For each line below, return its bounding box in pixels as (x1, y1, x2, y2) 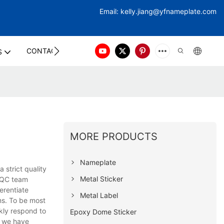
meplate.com (174, 7, 216, 15)
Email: (99, 7, 120, 15)
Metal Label (80, 190, 118, 199)
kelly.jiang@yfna (120, 7, 174, 15)
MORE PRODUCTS (70, 130, 158, 142)
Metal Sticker (80, 174, 123, 183)
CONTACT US (26, 46, 72, 55)
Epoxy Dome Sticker (70, 207, 137, 216)
